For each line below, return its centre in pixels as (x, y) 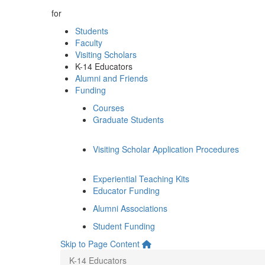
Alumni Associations (130, 208)
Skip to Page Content (100, 244)
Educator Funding (126, 190)
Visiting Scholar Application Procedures (166, 149)
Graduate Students (128, 119)
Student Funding (124, 226)
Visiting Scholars (106, 54)
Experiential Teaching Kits (141, 179)
